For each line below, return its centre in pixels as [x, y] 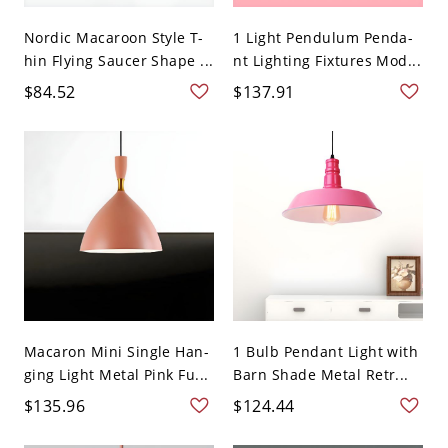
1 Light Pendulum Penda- [323, 37]
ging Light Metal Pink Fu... [116, 374]
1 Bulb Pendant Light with [326, 351]
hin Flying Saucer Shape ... [118, 60]
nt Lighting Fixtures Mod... [327, 60]
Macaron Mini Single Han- [116, 351]
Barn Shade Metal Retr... [321, 374]
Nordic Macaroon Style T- [113, 37]
